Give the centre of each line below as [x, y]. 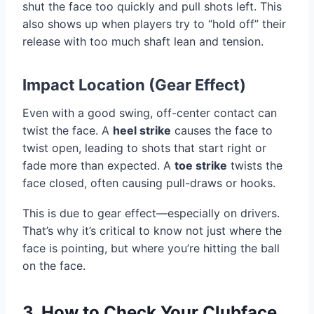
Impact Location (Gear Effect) [134, 85]
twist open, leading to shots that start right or [144, 148]
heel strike [142, 131]
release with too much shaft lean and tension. [143, 42]
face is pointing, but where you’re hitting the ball [151, 248]
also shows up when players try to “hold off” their [154, 24]
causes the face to [222, 131]
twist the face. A [68, 131]
